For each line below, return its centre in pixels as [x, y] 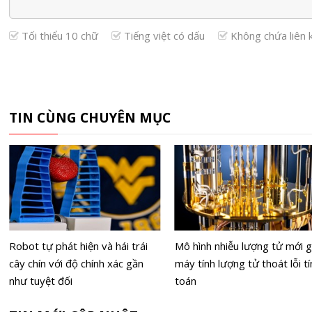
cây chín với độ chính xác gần [76, 264]
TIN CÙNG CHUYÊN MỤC [90, 118]
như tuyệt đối [40, 281]
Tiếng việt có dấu [164, 36]
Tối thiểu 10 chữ [60, 36]
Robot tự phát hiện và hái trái [78, 246]
